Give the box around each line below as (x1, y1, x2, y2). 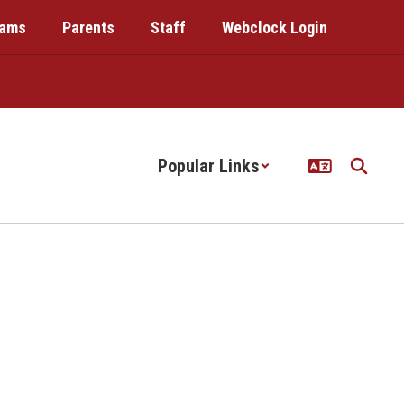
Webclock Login (222, 17, 327, 37)
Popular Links (158, 155, 260, 177)
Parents (62, 17, 115, 37)
